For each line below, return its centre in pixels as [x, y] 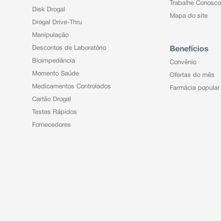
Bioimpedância [53, 61]
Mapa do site [188, 16]
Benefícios [189, 49]
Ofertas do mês [192, 75]
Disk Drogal [48, 10]
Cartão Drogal [51, 99]
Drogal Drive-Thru [57, 22]
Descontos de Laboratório [69, 48]
